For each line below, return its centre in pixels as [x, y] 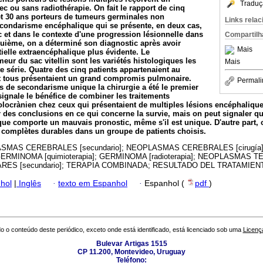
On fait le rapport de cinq [139, 8]
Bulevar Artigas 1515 [131, 244]
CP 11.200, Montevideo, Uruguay [131, 252]
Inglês [29, 183]
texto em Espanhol [93, 183]
